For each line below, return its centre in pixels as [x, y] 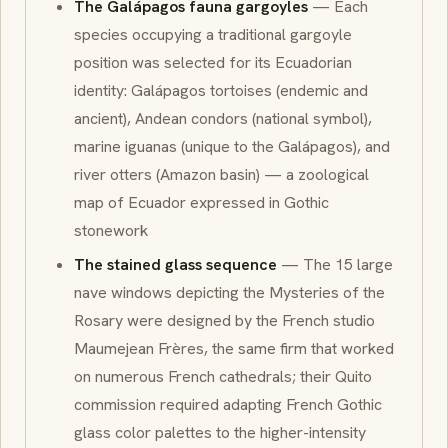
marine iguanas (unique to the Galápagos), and [232, 147]
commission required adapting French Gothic [228, 404]
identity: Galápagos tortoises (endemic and [221, 91]
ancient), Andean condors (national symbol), [223, 119]
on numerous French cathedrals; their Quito [223, 376]
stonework [111, 231]
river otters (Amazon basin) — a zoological [221, 175]
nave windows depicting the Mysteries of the [229, 292]
